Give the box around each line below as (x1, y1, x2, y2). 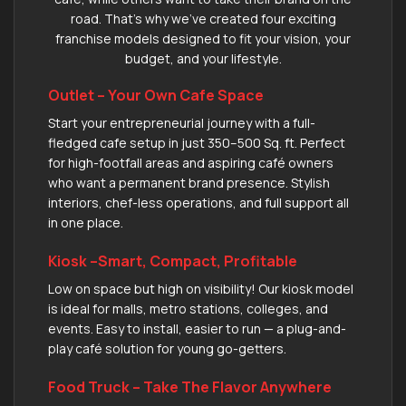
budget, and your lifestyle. (124, 49, 282, 67)
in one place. (48, 213, 123, 231)
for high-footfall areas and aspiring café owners (48, 153, 333, 171)
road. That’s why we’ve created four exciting (70, 9, 336, 27)
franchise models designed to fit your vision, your (55, 29, 351, 47)
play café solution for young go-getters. (48, 339, 286, 357)
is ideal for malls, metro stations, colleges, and (48, 299, 328, 317)
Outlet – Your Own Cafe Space (48, 84, 264, 105)
